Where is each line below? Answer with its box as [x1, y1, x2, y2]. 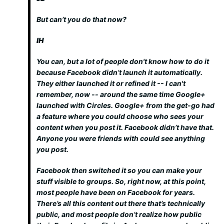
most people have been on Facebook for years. [36, 188, 195, 196]
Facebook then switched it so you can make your [36, 166, 202, 174]
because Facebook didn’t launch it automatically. [36, 68, 202, 76]
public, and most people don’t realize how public [36, 210, 201, 218]
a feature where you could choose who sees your [36, 112, 203, 120]
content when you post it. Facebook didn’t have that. [36, 123, 214, 131]
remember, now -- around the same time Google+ [36, 90, 205, 98]
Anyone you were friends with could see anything [36, 134, 205, 142]
